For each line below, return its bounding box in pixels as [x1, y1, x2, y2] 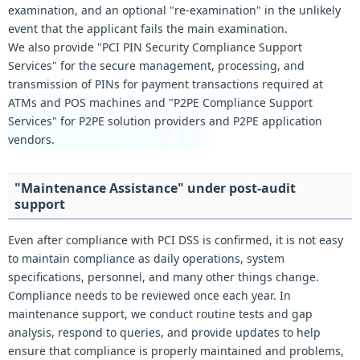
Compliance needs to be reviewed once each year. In [8, 288, 291, 304]
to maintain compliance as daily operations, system [8, 251, 284, 267]
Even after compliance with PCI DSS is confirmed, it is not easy [8, 232, 343, 248]
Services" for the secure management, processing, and [8, 58, 305, 74]
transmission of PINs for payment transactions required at [8, 76, 323, 92]
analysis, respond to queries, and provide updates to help [8, 325, 321, 341]
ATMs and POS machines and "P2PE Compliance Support [8, 95, 313, 111]
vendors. [8, 132, 55, 148]
